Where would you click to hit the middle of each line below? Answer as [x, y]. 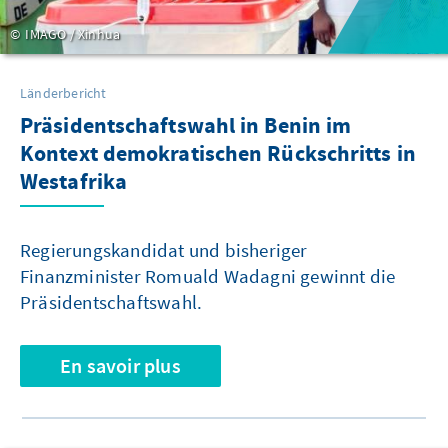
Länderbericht [63, 92]
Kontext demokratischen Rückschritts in [218, 154]
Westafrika [73, 182]
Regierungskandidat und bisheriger [164, 249]
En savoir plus [120, 365]
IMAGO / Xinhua [71, 33]
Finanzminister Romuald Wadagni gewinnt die [208, 275]
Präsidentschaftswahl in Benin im [186, 126]
